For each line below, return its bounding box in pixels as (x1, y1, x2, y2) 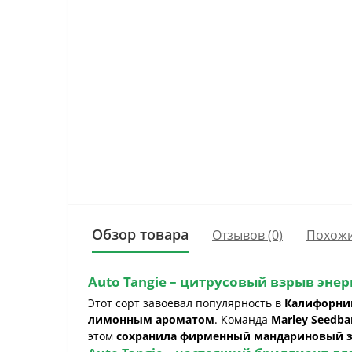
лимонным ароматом (88, 312, 214, 327)
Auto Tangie (88, 273, 167, 291)
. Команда (214, 312, 271, 327)
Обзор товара (92, 225, 189, 244)
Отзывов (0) (212, 225, 283, 244)
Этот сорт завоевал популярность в (88, 295, 284, 310)
